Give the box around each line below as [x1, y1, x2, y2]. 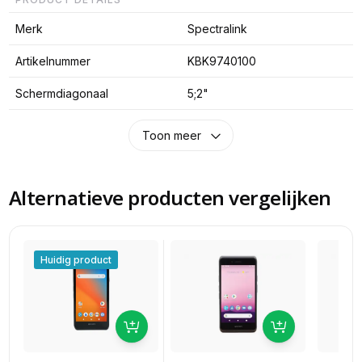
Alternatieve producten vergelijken [8, 184, 331, 212]
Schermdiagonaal [15, 86, 108, 100]
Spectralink [187, 21, 247, 36]
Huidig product [40, 253, 112, 266]
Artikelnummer [15, 53, 90, 68]
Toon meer [141, 128, 201, 143]
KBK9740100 [187, 53, 256, 68]
